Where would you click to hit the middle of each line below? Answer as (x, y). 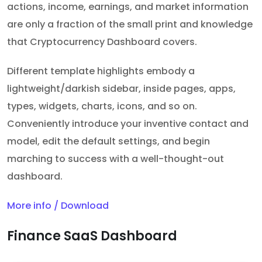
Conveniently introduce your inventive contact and (128, 124)
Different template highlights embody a (101, 71)
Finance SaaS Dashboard (92, 236)
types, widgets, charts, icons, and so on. (102, 106)
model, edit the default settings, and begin (108, 142)
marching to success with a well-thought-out (116, 159)
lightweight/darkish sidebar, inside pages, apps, (121, 89)
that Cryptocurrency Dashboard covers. (102, 42)
